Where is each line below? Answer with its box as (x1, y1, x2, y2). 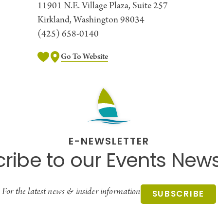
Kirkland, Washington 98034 (37, 14, 145, 27)
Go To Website (60, 52, 108, 62)
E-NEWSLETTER (69, 134, 149, 151)
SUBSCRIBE (152, 187, 204, 202)
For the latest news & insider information (2, 186, 141, 199)
